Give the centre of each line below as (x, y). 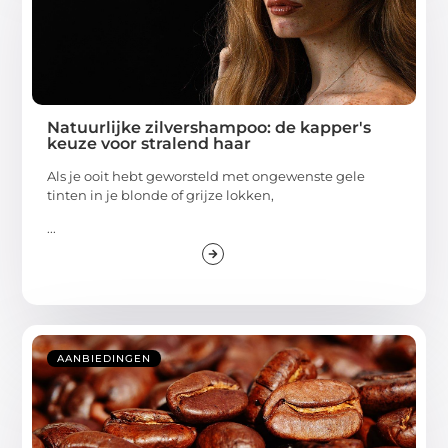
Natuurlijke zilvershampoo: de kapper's (209, 127)
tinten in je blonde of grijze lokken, (161, 194)
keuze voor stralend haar (149, 143)
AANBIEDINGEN (104, 359)
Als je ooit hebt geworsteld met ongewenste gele (206, 175)
